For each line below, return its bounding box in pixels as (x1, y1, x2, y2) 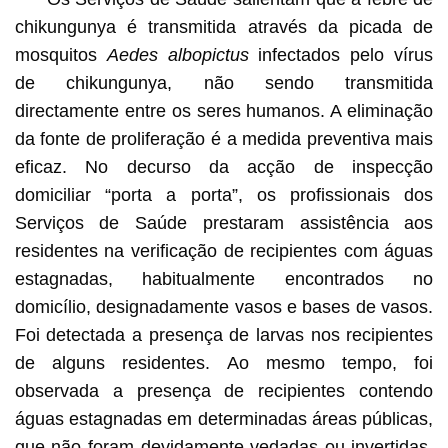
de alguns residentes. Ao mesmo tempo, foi (14, 353, 434, 374)
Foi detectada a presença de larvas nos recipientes (14, 325, 434, 346)
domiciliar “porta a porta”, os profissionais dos (14, 185, 434, 206)
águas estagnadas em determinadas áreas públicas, (14, 409, 434, 430)
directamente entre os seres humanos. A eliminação (14, 101, 434, 122)
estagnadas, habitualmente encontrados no (14, 269, 434, 290)
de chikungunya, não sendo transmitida (14, 73, 434, 94)
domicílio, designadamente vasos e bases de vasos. (14, 297, 434, 318)
